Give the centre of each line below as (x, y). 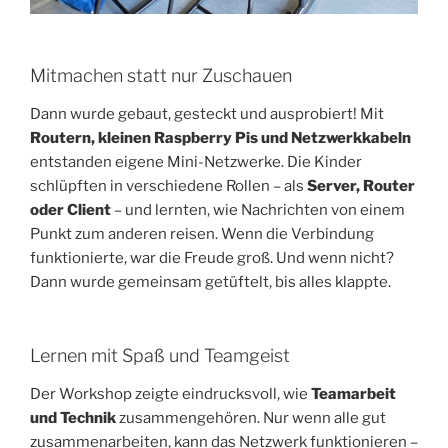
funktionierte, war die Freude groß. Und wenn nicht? (212, 257)
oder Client (70, 209)
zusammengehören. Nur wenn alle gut (251, 417)
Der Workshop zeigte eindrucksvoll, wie (170, 393)
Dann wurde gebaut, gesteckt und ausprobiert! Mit (207, 113)
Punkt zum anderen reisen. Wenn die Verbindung (202, 233)
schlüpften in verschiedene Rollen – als (168, 185)
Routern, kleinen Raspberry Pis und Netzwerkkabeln (220, 137)
